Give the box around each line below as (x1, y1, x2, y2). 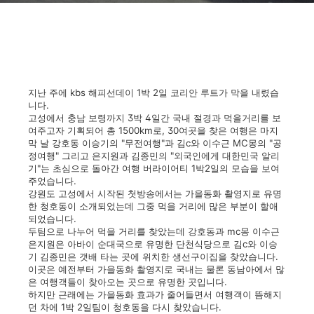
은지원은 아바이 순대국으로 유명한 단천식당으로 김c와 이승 (28, 238, 278, 250)
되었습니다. (28, 213, 76, 224)
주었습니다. (28, 175, 76, 186)
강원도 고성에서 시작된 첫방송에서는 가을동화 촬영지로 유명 (28, 188, 282, 199)
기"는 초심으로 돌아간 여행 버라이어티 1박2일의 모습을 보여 (28, 163, 280, 174)
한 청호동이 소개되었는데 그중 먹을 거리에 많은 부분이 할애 (28, 200, 278, 212)
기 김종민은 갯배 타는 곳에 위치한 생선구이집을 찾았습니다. (28, 251, 278, 262)
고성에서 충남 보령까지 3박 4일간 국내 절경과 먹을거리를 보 (28, 112, 281, 123)
